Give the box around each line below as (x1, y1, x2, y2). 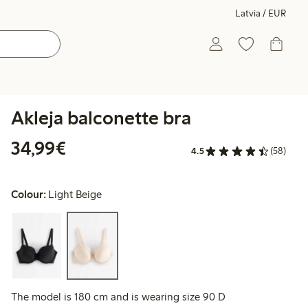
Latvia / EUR (235, 8, 286, 19)
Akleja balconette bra (11, 106, 191, 129)
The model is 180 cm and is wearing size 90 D (11, 290, 225, 304)
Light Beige (48, 188, 102, 201)
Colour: (11, 188, 46, 201)
